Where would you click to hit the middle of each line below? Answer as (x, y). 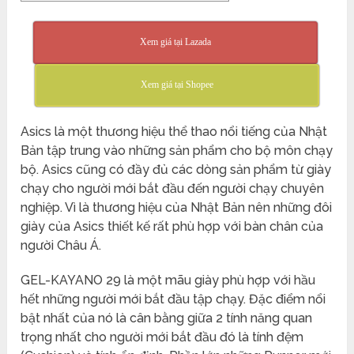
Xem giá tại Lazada (175, 41)
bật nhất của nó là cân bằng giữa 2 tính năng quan (167, 318)
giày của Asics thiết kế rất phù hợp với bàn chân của (172, 226)
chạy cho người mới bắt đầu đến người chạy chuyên (173, 188)
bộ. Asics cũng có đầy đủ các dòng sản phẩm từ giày (176, 169)
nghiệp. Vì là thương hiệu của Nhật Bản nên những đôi (177, 207)
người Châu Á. (61, 245)
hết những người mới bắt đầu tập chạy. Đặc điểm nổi (173, 299)
